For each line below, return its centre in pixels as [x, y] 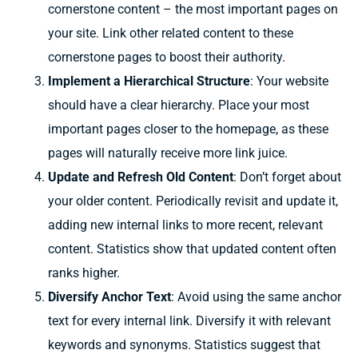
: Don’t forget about [287, 177]
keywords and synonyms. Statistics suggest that [184, 344]
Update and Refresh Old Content [141, 177]
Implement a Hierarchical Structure [149, 81]
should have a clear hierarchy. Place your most [179, 105]
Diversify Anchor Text [109, 296]
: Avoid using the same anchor [256, 296]
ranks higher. [84, 272]
